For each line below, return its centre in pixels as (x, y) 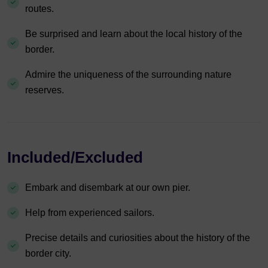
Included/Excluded (75, 157)
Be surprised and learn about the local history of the (134, 34)
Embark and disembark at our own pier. (108, 188)
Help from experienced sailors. (90, 213)
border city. (48, 253)
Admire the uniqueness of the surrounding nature (128, 74)
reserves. (45, 90)
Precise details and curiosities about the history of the (138, 238)
